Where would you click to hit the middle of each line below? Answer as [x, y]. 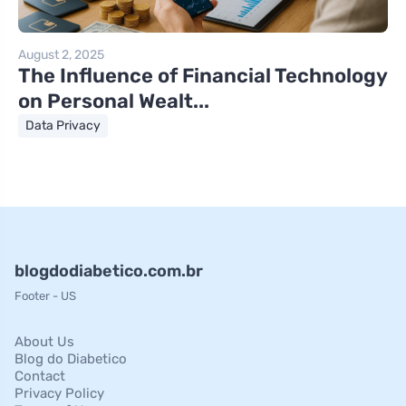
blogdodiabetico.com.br [109, 271]
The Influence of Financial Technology [203, 76]
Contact [40, 377]
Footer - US [45, 296]
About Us [44, 342]
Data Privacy [63, 126]
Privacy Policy [59, 394]
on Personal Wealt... [114, 101]
